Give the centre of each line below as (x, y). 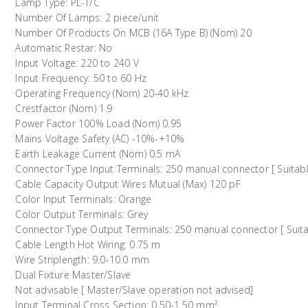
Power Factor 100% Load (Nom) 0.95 (98, 124)
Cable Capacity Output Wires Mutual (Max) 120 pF (128, 184)
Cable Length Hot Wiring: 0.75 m (88, 245)
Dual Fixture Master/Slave (73, 275)
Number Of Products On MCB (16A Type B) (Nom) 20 (133, 33)
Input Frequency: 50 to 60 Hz (81, 78)
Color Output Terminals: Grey (81, 214)
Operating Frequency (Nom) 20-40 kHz (102, 93)
